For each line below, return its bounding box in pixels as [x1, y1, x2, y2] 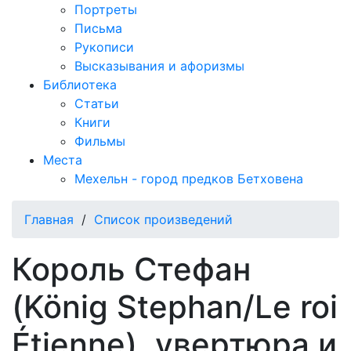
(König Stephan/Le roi [12, 288, 338, 326]
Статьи [74, 96, 119, 111]
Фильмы [74, 133, 125, 149]
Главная [24, 212, 74, 227]
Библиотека [43, 77, 117, 92]
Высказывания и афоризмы [74, 58, 244, 74]
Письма [74, 20, 122, 36]
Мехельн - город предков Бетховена [74, 171, 303, 186]
